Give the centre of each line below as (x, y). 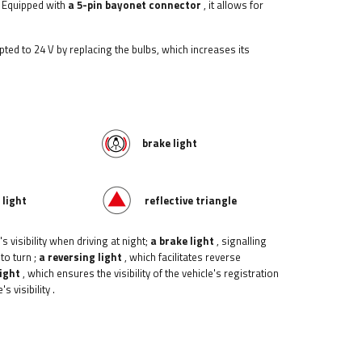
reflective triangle (191, 200)
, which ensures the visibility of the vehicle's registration (151, 273)
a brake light (182, 241)
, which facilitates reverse (183, 257)
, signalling (240, 241)
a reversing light (80, 257)
